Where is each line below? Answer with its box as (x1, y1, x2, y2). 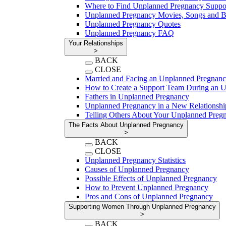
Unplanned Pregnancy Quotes (85, 20, 181, 28)
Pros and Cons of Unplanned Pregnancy (85, 192, 213, 201)
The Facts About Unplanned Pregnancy (69, 121, 184, 129)
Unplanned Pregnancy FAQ (85, 29, 174, 37)
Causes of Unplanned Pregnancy (85, 165, 189, 174)
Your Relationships (69, 39, 123, 47)
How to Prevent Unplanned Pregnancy (85, 183, 208, 192)
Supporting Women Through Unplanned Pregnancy (69, 203, 216, 210)
